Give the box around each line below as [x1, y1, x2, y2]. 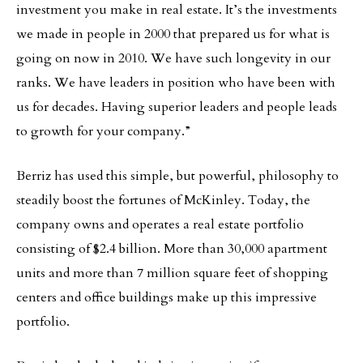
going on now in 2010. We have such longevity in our [16, 49, 331, 67]
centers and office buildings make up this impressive [16, 288, 317, 306]
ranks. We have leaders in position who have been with [16, 74, 335, 92]
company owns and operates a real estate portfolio [16, 216, 304, 233]
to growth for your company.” [16, 122, 190, 140]
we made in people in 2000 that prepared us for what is [16, 25, 330, 43]
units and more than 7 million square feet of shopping [16, 264, 328, 282]
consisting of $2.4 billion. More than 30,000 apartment [16, 240, 327, 258]
